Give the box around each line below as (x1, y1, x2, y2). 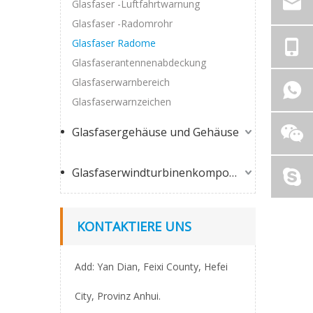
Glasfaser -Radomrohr (72, 17, 173, 30)
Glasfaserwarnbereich (72, 75, 170, 89)
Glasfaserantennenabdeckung (72, 56, 206, 69)
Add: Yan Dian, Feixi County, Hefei (75, 260, 228, 273)
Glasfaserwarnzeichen (72, 95, 171, 108)
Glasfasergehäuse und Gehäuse (72, 124, 239, 140)
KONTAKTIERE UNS (77, 218, 191, 235)
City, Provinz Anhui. (75, 289, 161, 303)
